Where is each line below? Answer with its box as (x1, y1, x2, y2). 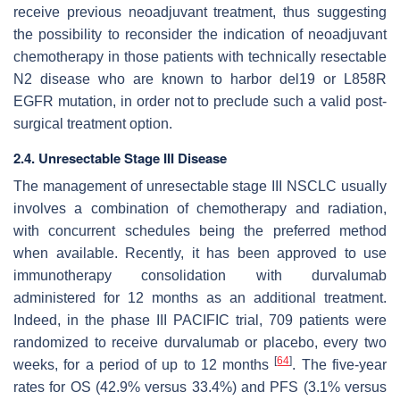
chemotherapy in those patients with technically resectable (13, 48, 387, 64)
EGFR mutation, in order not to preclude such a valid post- (13, 93, 387, 109)
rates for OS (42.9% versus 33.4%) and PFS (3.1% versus (13, 379, 387, 395)
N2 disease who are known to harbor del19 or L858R (13, 71, 387, 87)
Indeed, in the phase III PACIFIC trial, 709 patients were (13, 312, 387, 328)
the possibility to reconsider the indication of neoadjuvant (13, 26, 387, 42)
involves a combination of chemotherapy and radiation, (13, 200, 387, 216)
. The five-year (292, 356, 387, 372)
